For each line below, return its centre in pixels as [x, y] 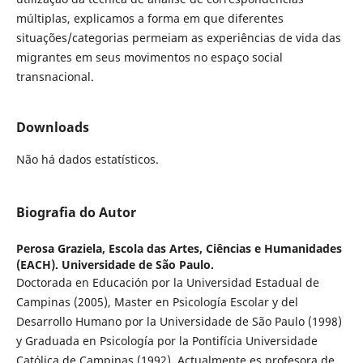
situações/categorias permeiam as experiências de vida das [178, 38]
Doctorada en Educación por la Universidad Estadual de [167, 283]
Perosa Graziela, [62, 249]
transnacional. [55, 77]
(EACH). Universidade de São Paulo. [115, 265]
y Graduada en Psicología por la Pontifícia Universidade [167, 341]
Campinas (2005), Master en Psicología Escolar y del [157, 302]
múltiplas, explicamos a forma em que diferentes [149, 19]
